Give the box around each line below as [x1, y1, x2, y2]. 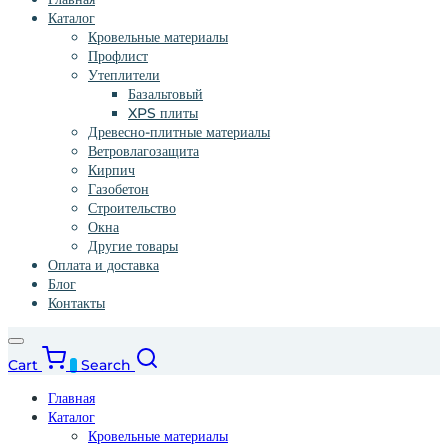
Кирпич [88, 161, 135, 180]
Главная [48, 389, 95, 408]
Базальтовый [128, 85, 203, 104]
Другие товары [88, 237, 178, 256]
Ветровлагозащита [88, 142, 199, 161]
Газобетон [88, 180, 149, 199]
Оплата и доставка [48, 256, 159, 275]
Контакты [48, 294, 105, 313]
